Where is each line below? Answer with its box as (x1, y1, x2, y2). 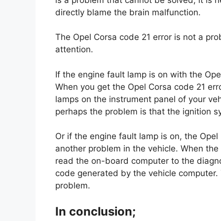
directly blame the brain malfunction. (55, 7, 201, 17)
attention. (55, 44, 93, 55)
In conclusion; (55, 204, 136, 219)
